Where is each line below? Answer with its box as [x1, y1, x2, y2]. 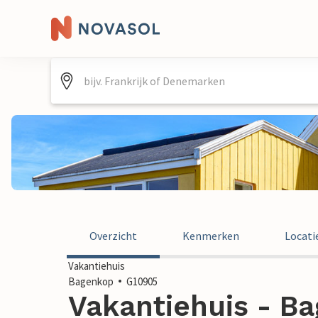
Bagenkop [68, 275, 114, 288]
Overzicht [89, 229, 137, 243]
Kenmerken [182, 229, 239, 243]
